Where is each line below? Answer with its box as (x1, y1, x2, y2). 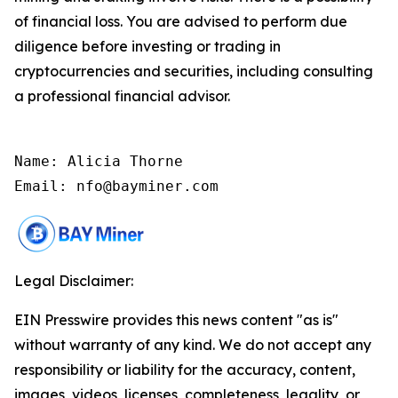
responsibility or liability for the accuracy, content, (14, 360, 355, 378)
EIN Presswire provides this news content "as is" (14, 310, 338, 329)
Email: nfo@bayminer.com (14, 177, 219, 195)
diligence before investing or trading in (14, 36, 281, 55)
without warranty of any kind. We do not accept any (14, 335, 371, 354)
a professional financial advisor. (14, 86, 230, 105)
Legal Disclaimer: (14, 271, 133, 290)
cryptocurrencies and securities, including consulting (14, 61, 373, 80)
